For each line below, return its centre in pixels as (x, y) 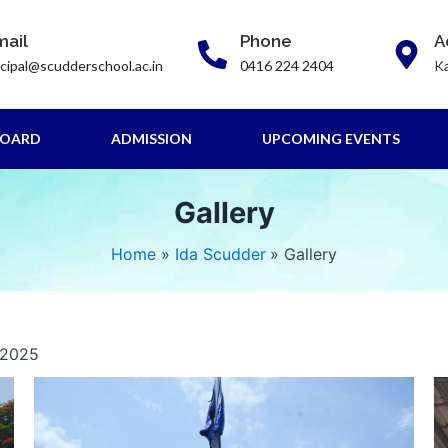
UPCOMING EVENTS (331, 138)
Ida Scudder (220, 254)
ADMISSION (152, 138)
